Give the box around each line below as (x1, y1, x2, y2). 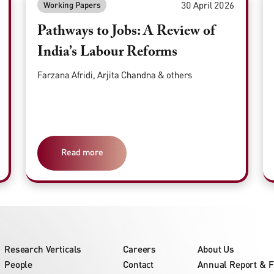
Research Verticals (4, 243, 82, 254)
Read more (61, 146, 103, 157)
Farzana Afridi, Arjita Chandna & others (37, 68, 193, 80)
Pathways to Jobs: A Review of (37, 24, 216, 39)
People (4, 258, 33, 270)
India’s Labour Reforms (37, 45, 178, 60)
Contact (123, 258, 154, 270)
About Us (198, 243, 234, 254)
